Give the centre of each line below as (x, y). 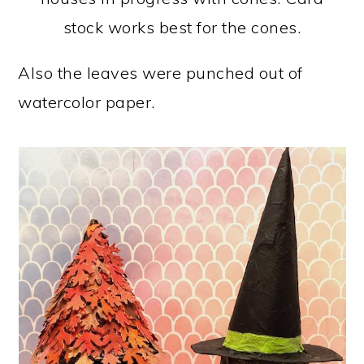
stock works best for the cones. (182, 27)
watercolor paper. (87, 102)
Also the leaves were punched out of (160, 73)
